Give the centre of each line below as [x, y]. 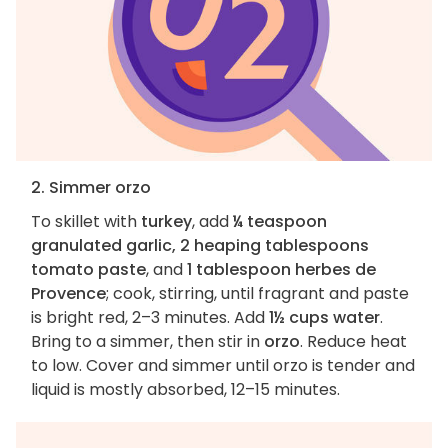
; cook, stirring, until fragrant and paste [257, 294]
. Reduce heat [353, 342]
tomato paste [88, 270]
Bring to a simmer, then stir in [147, 342]
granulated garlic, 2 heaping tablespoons [200, 246]
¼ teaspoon [280, 222]
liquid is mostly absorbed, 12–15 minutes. [185, 390]
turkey [166, 222]
